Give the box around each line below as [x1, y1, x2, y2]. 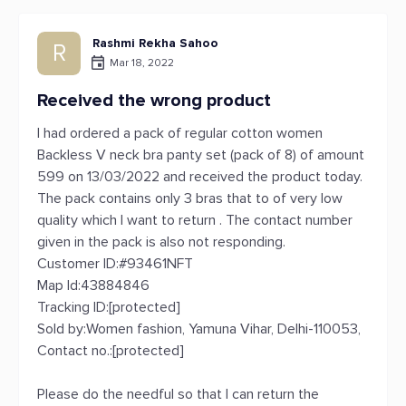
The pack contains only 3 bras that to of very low [37, 189, 343, 208]
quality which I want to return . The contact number [37, 211, 353, 229]
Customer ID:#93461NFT [37, 255, 193, 273]
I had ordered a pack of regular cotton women [37, 124, 323, 142]
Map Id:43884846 [37, 276, 150, 295]
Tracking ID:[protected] [37, 298, 180, 316]
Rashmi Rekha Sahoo [92, 35, 218, 51]
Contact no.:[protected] [37, 342, 184, 360]
